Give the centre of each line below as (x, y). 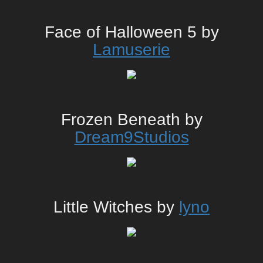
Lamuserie (131, 50)
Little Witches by (116, 207)
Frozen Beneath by (131, 120)
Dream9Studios (131, 137)
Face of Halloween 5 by (131, 32)
